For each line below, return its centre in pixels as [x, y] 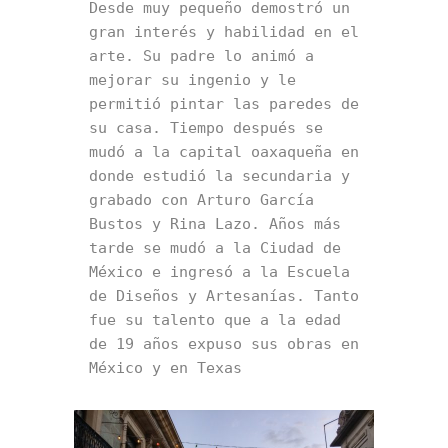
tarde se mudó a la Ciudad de [215, 248]
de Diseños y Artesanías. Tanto [224, 296]
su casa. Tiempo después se [206, 128]
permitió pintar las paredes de [224, 104]
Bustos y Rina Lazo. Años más [215, 224]
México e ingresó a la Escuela [219, 272]
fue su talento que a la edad [215, 320]
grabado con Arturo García [201, 200]
